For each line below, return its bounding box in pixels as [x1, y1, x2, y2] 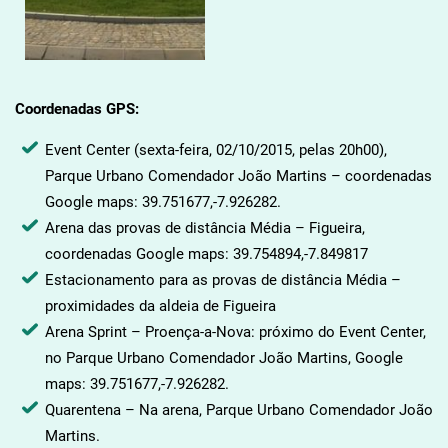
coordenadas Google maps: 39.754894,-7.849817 [44, 244, 368, 263]
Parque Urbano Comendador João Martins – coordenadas [44, 166, 432, 185]
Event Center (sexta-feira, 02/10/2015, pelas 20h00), [44, 140, 387, 159]
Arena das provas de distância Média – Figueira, [44, 218, 365, 237]
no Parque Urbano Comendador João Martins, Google [44, 348, 403, 367]
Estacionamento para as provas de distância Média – [44, 270, 401, 289]
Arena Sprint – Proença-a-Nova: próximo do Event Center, [44, 322, 426, 341]
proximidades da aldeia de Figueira [44, 296, 276, 315]
